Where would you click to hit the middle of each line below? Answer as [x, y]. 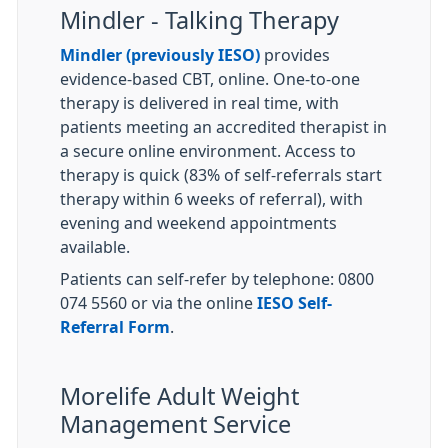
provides [295, 55]
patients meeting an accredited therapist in [223, 127]
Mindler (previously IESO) [160, 55]
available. [97, 247]
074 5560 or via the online [158, 303]
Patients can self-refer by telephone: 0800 [217, 279]
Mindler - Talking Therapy [199, 20]
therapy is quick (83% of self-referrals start [221, 175]
